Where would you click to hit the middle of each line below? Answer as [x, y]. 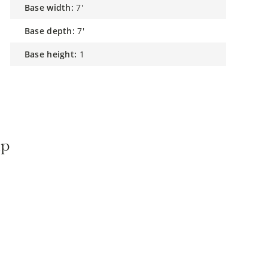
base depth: [53, 31]
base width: [52, 7]
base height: [54, 54]
